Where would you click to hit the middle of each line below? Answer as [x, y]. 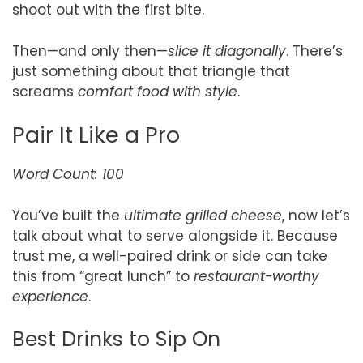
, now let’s [316, 215]
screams [45, 91]
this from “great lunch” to [103, 276]
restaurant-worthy [256, 276]
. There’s [314, 51]
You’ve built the [68, 215]
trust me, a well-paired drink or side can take [170, 256]
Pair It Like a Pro [96, 135]
